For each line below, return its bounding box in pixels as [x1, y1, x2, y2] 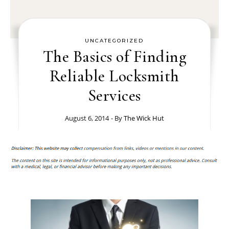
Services [87, 85, 141, 105]
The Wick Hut [123, 113, 164, 123]
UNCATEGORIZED [85, 37, 144, 44]
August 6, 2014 [64, 113, 109, 123]
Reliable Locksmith [49, 66, 179, 86]
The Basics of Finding [42, 47, 187, 66]
